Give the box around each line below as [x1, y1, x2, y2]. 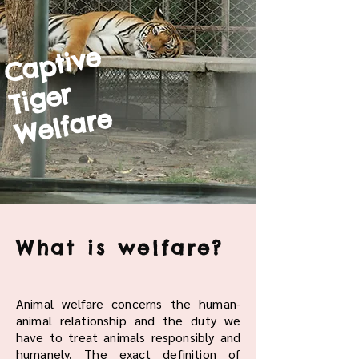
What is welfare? [16, 236, 224, 260]
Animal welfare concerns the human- [16, 295, 240, 312]
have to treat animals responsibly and [16, 329, 240, 345]
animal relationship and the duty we [16, 312, 240, 329]
